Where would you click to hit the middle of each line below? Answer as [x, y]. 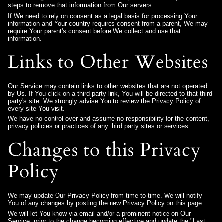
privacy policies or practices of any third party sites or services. [99, 126]
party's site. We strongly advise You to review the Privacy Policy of [104, 101]
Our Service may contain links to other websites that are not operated [108, 86]
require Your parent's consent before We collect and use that [94, 31]
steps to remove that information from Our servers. [81, 5]
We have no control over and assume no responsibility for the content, [109, 118]
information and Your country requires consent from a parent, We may [108, 23]
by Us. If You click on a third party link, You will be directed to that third [110, 93]
